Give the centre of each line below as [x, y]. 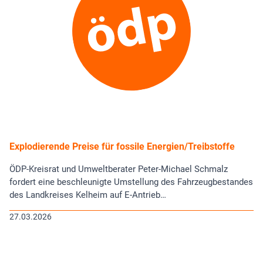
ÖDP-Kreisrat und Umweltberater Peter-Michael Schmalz [119, 169]
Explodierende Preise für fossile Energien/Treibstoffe [122, 146]
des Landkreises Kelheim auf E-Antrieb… [88, 195]
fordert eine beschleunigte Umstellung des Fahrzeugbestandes [131, 182]
